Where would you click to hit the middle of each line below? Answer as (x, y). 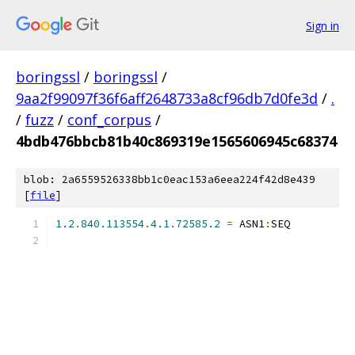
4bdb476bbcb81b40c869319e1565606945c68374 (176, 141)
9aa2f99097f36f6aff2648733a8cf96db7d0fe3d (167, 98)
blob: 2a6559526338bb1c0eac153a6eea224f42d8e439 (170, 179)
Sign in (323, 25)
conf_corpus (109, 120)
